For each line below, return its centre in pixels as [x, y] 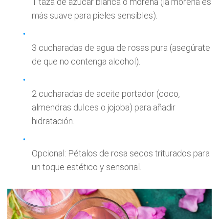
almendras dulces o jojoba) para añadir [104, 107]
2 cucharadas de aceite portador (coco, [106, 93]
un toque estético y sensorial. [87, 167]
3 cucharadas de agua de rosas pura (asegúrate [121, 47]
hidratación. [53, 121]
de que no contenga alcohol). [86, 61]
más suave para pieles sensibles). [95, 15]
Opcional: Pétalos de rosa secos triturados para [121, 153]
